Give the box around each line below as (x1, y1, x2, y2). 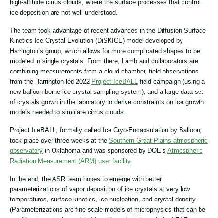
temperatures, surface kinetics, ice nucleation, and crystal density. (10, 195, 197, 203)
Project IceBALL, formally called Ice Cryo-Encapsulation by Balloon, (10, 126, 202, 134)
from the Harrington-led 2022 (10, 77, 91, 85)
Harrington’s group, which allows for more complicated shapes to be (10, 47, 200, 54)
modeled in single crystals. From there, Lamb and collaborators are (10, 57, 198, 65)
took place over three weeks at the (10, 136, 109, 144)
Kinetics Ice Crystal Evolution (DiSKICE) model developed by (10, 36, 183, 44)
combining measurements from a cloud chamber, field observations (10, 67, 199, 75)
